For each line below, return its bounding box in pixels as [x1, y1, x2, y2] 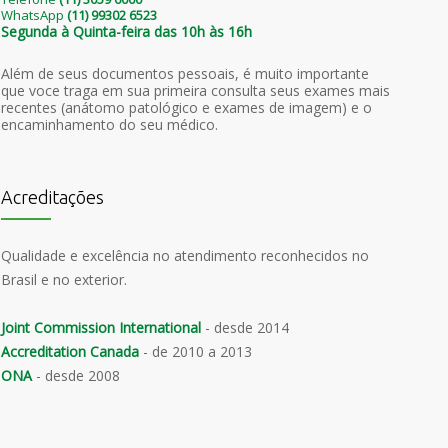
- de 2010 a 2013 [139, 342, 252, 362]
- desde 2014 [201, 318, 289, 338]
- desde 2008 [32, 366, 120, 386]
